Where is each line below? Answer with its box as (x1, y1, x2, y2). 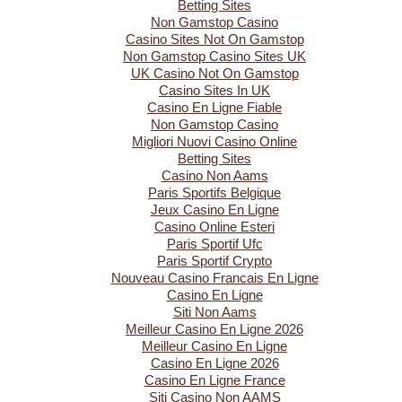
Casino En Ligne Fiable (147, 100, 282, 115)
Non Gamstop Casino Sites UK (123, 48, 306, 64)
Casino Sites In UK (159, 83, 270, 98)
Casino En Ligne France (144, 372, 285, 388)
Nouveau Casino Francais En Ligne (110, 270, 319, 285)
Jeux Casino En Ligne (150, 202, 279, 217)
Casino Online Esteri (154, 219, 275, 234)
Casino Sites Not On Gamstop (125, 31, 304, 47)
